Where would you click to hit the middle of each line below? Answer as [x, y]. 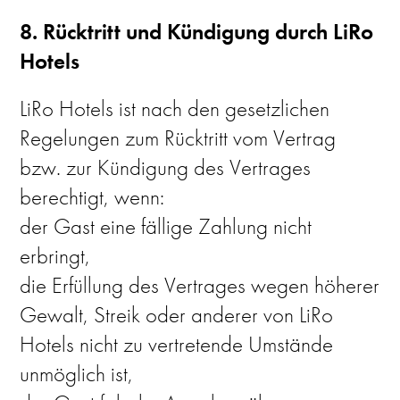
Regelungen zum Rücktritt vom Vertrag [178, 138]
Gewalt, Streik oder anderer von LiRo [177, 315]
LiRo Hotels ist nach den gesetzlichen [175, 108]
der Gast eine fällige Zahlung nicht [166, 226]
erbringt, [55, 256]
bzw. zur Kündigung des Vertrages [166, 167]
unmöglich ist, [77, 374]
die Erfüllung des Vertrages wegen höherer [200, 285]
